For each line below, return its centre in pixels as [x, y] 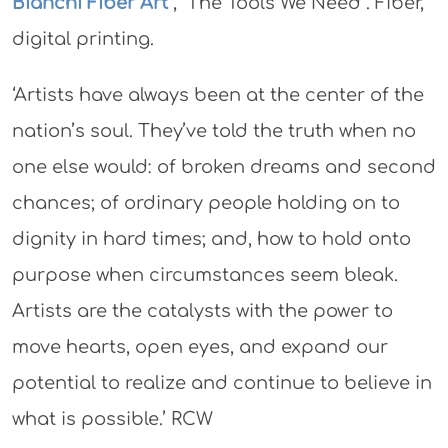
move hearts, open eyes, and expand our [199, 347]
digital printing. [82, 39]
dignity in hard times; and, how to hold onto [211, 239]
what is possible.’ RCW [112, 419]
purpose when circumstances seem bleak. [204, 275]
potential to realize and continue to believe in [221, 383]
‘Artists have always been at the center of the [217, 95]
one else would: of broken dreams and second [223, 167]
